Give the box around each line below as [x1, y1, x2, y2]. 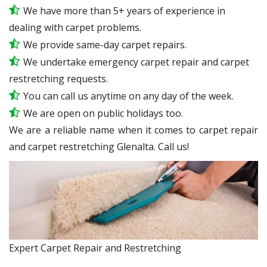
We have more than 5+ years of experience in [23, 4, 225, 17]
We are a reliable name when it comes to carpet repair [9, 123, 258, 136]
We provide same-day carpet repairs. [23, 38, 187, 51]
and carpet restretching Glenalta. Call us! [9, 139, 189, 153]
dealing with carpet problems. [9, 20, 141, 34]
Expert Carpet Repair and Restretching [9, 241, 181, 254]
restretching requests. [9, 72, 108, 85]
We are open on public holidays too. [23, 106, 183, 120]
